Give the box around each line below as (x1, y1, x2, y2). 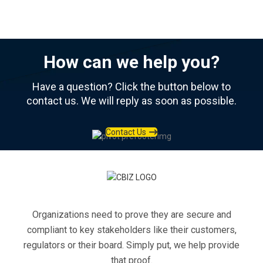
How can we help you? (43, 51, 220, 72)
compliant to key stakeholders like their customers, (26, 224, 237, 235)
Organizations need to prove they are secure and (32, 208, 231, 220)
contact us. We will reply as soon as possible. (26, 94, 237, 107)
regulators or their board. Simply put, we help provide (23, 239, 240, 251)
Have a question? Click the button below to (32, 80, 231, 93)
